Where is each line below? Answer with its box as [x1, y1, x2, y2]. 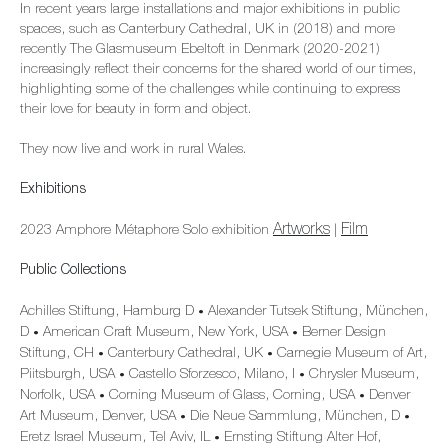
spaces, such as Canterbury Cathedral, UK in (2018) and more [20, 23, 395, 37]
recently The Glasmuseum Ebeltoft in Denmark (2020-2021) [20, 43, 380, 57]
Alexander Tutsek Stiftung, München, [204, 305, 428, 319]
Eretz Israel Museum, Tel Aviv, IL [20, 431, 214, 445]
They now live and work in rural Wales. [20, 143, 246, 157]
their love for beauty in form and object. [20, 103, 251, 117]
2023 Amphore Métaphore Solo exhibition [20, 224, 273, 238]
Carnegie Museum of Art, [273, 347, 427, 361]
